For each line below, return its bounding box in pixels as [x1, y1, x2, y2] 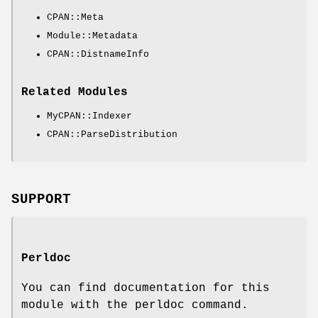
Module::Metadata [47, 30, 138, 41]
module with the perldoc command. [21, 298, 248, 312]
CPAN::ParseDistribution [47, 128, 177, 140]
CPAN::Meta [47, 11, 104, 23]
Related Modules [21, 85, 128, 99]
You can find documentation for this [21, 281, 270, 295]
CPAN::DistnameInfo [47, 48, 149, 60]
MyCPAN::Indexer [47, 110, 132, 121]
